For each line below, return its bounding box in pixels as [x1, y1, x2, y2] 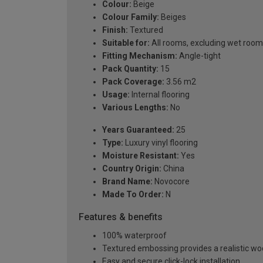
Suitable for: [102, 38, 150, 48]
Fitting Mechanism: [102, 51, 177, 61]
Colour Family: [102, 12, 159, 22]
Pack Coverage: [102, 77, 164, 87]
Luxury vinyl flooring [123, 138, 198, 148]
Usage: [102, 90, 130, 100]
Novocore [153, 177, 190, 187]
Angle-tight [177, 51, 221, 61]
